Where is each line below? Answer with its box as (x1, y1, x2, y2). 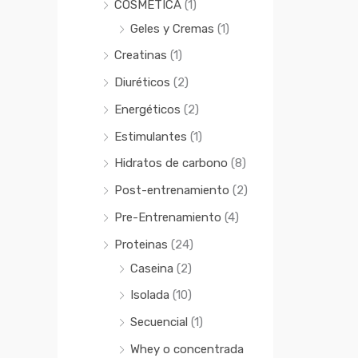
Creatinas (114, 48, 167, 63)
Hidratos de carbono (114, 156, 228, 171)
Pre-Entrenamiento (114, 209, 221, 225)
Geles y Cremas (130, 21, 214, 36)
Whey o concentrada (130, 341, 244, 356)
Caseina (130, 261, 173, 276)
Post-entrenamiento (114, 183, 229, 198)
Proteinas (114, 237, 168, 252)
